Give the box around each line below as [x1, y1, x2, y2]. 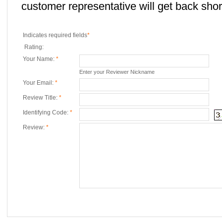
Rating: [24, 44, 44, 51]
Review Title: [23, 94, 59, 101]
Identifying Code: [23, 109, 70, 116]
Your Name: [23, 55, 56, 62]
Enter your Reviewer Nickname [79, 69, 155, 75]
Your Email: [23, 79, 55, 86]
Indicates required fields [23, 32, 87, 39]
